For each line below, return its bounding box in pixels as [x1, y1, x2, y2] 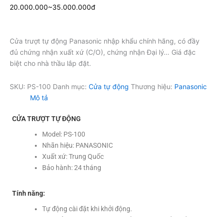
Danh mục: [53, 82, 89, 91]
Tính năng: [12, 189, 45, 197]
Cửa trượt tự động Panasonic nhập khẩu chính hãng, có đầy [10, 37, 200, 45]
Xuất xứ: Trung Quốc [42, 152, 104, 160]
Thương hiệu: [131, 82, 174, 91]
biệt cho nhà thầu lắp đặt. [10, 59, 91, 67]
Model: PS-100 [42, 130, 85, 138]
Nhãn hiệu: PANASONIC [42, 141, 113, 149]
